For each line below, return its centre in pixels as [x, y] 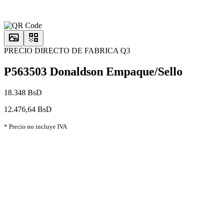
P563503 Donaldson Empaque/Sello [93, 71]
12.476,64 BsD [28, 109]
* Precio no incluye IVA [36, 126]
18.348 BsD [23, 92]
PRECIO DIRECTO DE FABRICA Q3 [67, 50]
